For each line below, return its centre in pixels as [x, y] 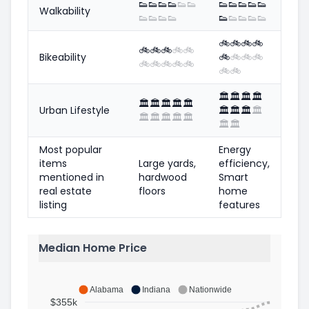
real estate [66, 191]
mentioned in [72, 177]
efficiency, [244, 163]
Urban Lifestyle [74, 110]
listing [53, 205]
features [239, 205]
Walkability [65, 11]
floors [152, 191]
